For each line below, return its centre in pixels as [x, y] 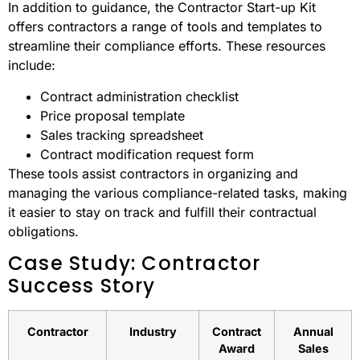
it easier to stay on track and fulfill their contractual [162, 212]
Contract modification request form [147, 154]
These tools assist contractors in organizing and [153, 173]
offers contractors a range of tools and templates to [165, 27]
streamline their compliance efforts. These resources [167, 46]
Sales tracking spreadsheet [122, 135]
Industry [153, 331]
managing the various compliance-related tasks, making [178, 192]
